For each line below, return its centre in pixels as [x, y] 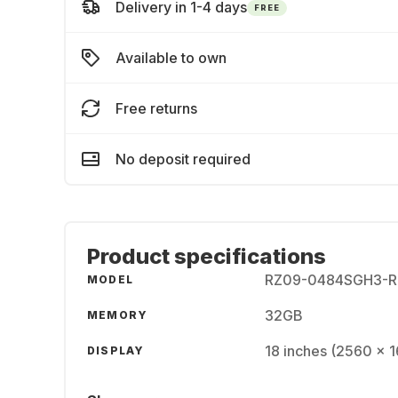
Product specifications [207, 256]
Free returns [156, 108]
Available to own [171, 58]
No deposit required [183, 159]
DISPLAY [116, 350]
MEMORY [118, 315]
